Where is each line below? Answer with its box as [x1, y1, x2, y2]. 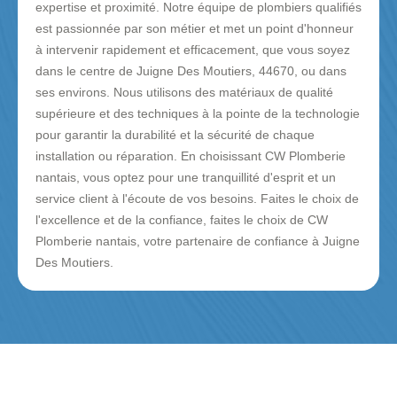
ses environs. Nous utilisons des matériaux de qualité [35, 85, 333, 100]
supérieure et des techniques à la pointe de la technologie [35, 106, 360, 121]
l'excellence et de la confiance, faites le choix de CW [35, 213, 328, 228]
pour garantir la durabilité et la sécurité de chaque [35, 128, 315, 143]
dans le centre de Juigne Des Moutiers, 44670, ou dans [35, 64, 346, 79]
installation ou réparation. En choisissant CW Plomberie [35, 149, 346, 164]
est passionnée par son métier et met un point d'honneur [35, 21, 354, 36]
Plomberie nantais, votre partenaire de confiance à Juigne [35, 234, 360, 249]
